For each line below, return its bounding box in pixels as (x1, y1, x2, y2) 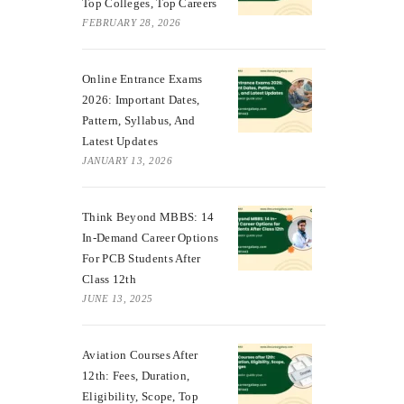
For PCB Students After (82, 251, 201, 265)
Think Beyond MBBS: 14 (82, 209, 215, 224)
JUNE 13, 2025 (82, 292, 153, 304)
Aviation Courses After (82, 347, 198, 362)
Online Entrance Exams (82, 71, 203, 86)
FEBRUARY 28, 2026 (82, 16, 181, 28)
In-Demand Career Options (82, 230, 219, 244)
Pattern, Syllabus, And (82, 113, 196, 127)
